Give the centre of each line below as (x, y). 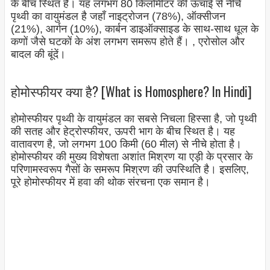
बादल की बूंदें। (38, 55)
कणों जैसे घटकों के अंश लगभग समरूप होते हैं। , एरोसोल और (127, 42)
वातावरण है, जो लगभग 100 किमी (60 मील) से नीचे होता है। (126, 144)
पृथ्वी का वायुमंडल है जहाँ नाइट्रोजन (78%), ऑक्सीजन (118, 17)
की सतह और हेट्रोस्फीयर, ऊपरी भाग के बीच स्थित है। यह (123, 132)
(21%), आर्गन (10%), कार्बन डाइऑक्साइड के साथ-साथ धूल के (134, 29)
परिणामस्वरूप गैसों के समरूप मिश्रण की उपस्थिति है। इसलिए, (130, 170)
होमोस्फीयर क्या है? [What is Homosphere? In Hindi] (131, 91)
